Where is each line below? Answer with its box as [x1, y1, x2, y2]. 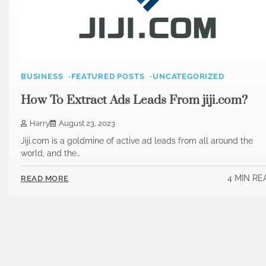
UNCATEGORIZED [153, 72, 224, 81]
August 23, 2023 [59, 118, 115, 128]
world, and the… [21, 148, 80, 158]
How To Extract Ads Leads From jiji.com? [21, 93, 248, 109]
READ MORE [21, 174, 69, 183]
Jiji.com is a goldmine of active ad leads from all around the [21, 135, 253, 145]
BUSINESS [21, 72, 64, 81]
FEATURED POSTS [71, 72, 145, 81]
